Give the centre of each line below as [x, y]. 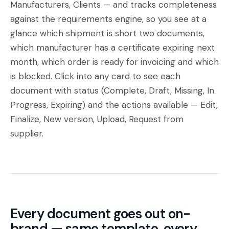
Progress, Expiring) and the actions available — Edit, [114, 105]
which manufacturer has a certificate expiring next [112, 48]
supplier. [27, 133]
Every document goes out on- [100, 214]
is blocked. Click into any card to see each [95, 76]
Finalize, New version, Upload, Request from [97, 119]
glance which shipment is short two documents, [107, 33]
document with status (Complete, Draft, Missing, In [112, 90]
